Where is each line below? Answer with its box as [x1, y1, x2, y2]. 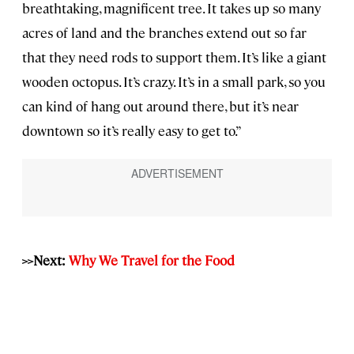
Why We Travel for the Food [69, 250, 235, 269]
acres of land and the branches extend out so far [22, 23, 307, 41]
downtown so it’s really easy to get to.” [22, 121, 242, 139]
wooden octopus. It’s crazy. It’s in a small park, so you [22, 72, 326, 90]
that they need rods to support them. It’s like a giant [22, 47, 326, 66]
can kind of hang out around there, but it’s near [22, 96, 299, 115]
